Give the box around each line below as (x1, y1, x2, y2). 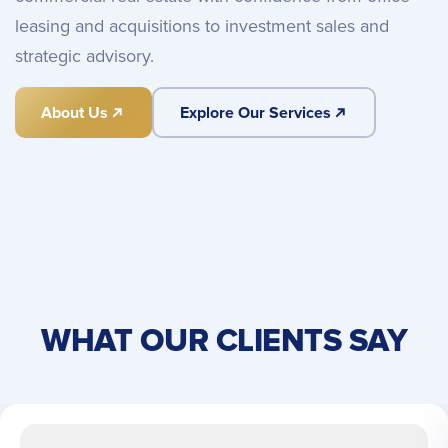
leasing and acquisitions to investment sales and (15, 15, 389, 37)
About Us (41, 102, 108, 123)
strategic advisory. (15, 45, 154, 67)
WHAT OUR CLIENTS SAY (41, 322, 407, 361)
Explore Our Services (179, 102, 331, 123)
